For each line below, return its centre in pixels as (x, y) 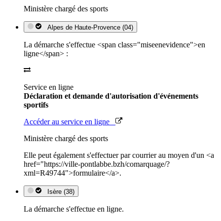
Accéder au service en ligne (70, 121)
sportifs (36, 105)
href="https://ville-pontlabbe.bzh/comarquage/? (97, 164)
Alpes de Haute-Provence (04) (88, 27)
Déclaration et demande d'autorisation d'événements (111, 96)
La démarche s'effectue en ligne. (74, 209)
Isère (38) (59, 191)
